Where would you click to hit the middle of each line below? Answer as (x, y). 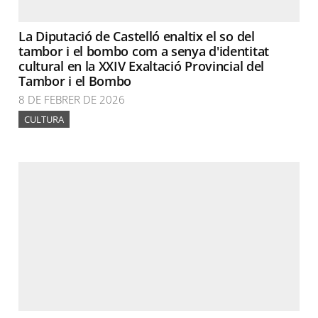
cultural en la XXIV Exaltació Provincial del (142, 66)
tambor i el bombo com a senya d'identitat (144, 51)
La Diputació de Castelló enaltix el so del (137, 36)
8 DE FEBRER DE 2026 (72, 99)
